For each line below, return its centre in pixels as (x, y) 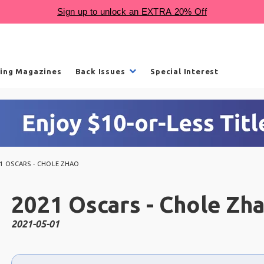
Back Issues (100, 71)
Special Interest (185, 71)
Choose (27, 253)
